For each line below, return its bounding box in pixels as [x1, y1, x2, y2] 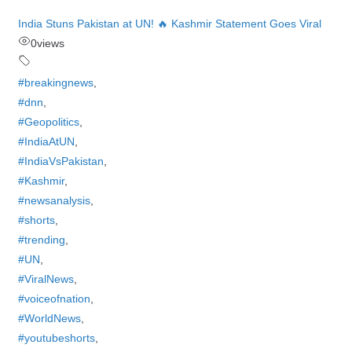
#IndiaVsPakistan [17, 155, 104, 167]
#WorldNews [17, 312, 81, 324]
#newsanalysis [17, 194, 90, 207]
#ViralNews [17, 273, 74, 285]
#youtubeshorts [17, 332, 95, 344]
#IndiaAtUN [17, 135, 75, 148]
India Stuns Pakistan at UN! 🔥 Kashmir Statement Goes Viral [17, 17, 321, 30]
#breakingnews [17, 76, 93, 89]
